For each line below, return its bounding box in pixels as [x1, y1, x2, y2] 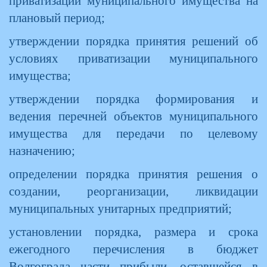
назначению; [9, 144, 75, 157]
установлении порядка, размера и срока [9, 225, 258, 238]
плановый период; [9, 11, 105, 24]
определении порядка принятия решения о [9, 167, 258, 181]
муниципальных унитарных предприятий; [9, 202, 232, 215]
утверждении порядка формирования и [9, 92, 258, 105]
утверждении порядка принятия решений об [9, 35, 258, 48]
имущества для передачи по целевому [9, 127, 258, 140]
